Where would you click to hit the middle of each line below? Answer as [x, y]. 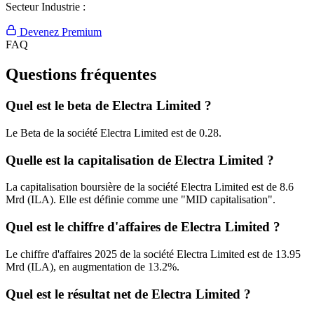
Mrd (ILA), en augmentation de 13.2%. [93, 266]
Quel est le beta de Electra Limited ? [109, 106]
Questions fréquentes [81, 75]
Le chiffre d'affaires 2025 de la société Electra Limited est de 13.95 [153, 254]
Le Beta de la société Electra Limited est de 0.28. [114, 132]
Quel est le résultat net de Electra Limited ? [128, 294]
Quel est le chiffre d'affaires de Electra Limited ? [143, 227]
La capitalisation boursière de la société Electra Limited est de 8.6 [150, 187]
